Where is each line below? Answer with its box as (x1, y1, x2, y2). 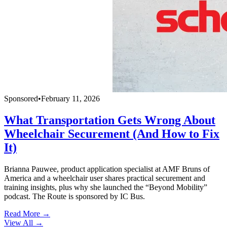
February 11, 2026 (41, 94, 100, 103)
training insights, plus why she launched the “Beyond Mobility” (4, 183, 207, 192)
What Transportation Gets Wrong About (4, 113, 215, 127)
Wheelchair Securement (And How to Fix (4, 127, 219, 141)
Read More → (4, 209, 50, 218)
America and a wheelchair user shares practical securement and (4, 174, 205, 183)
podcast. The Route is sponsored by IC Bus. (4, 192, 145, 201)
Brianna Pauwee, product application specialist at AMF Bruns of (4, 165, 210, 174)
